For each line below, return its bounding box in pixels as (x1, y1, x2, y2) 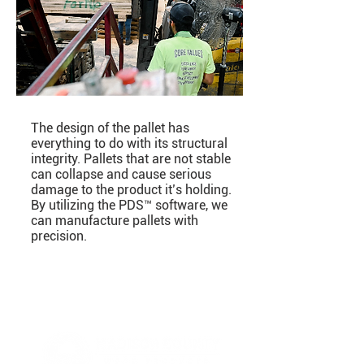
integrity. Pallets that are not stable (31, 151, 231, 167)
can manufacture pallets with (31, 213, 198, 228)
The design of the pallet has (31, 120, 189, 136)
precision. (31, 228, 87, 244)
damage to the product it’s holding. (31, 182, 232, 197)
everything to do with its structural (31, 136, 227, 151)
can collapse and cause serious (31, 167, 211, 182)
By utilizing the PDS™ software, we (31, 197, 227, 213)
